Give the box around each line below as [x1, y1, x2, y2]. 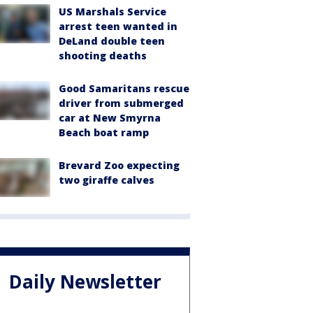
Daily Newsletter [9, 269, 161, 295]
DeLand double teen [59, 34, 165, 48]
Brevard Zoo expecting [59, 158, 180, 172]
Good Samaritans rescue [59, 81, 189, 95]
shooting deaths [59, 48, 147, 62]
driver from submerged [59, 96, 184, 110]
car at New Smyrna [59, 110, 161, 124]
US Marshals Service [59, 4, 166, 18]
